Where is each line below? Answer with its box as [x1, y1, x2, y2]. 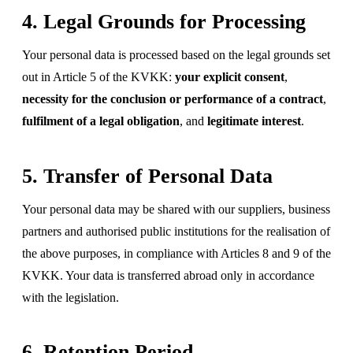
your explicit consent [175, 69, 284, 84]
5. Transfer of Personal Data [22, 164, 273, 188]
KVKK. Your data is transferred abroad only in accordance [22, 268, 314, 282]
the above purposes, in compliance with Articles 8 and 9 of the [22, 246, 331, 260]
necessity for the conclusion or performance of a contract [22, 91, 323, 106]
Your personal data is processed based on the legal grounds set [22, 47, 330, 61]
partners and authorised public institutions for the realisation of [22, 224, 330, 238]
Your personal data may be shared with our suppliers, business [22, 202, 330, 216]
